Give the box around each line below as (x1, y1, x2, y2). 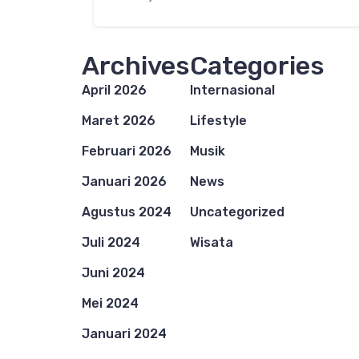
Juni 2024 (82, 264, 145, 280)
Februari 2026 (82, 143, 171, 159)
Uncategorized (190, 204, 284, 220)
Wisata (190, 234, 233, 250)
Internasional (190, 82, 275, 98)
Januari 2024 (82, 325, 167, 341)
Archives (82, 50, 190, 81)
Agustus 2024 (82, 204, 171, 220)
